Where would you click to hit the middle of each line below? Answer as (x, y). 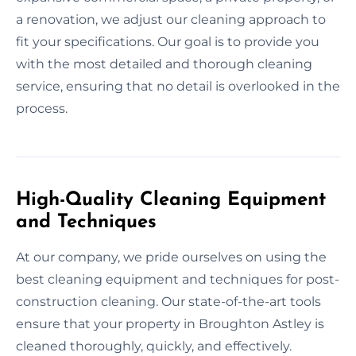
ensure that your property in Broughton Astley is (170, 323)
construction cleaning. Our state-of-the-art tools (168, 301)
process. (42, 108)
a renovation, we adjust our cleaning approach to (171, 19)
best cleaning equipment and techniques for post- (178, 279)
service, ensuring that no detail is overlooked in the (178, 86)
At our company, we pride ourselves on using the (171, 257)
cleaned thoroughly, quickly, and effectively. (154, 346)
